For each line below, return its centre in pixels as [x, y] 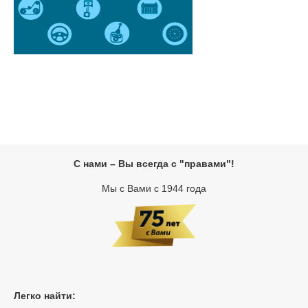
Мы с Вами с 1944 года [154, 188]
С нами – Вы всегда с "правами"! [154, 164]
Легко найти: [45, 295]
